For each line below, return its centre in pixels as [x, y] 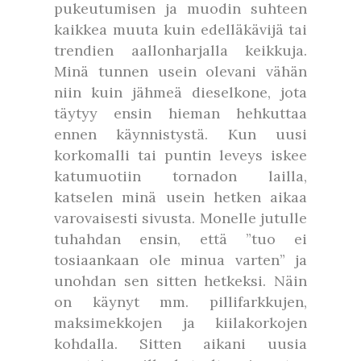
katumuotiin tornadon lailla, [180, 176]
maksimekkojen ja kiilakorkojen [180, 323]
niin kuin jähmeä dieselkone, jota [180, 92]
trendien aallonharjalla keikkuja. [180, 50]
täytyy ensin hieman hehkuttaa [180, 113]
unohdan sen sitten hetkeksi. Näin [180, 281]
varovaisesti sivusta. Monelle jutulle [180, 218]
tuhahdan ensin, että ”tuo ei [180, 239]
